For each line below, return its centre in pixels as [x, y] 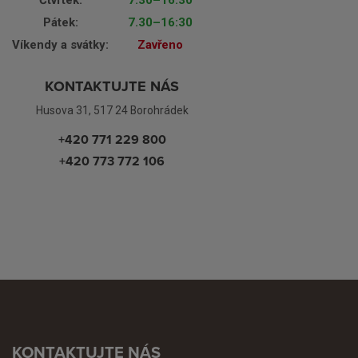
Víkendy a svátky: [60, 45]
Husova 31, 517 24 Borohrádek [112, 111]
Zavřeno [160, 45]
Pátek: [60, 23]
